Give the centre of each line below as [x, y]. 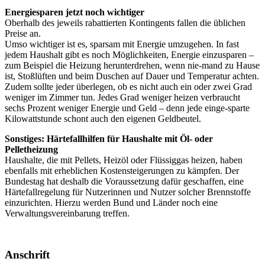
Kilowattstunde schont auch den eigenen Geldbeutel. [103, 119]
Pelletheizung [31, 150]
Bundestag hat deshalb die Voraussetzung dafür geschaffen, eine [124, 182]
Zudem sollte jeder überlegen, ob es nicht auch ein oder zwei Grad [128, 87]
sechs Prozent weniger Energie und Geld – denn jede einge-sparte [127, 108]
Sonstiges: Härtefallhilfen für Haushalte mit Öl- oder [109, 139]
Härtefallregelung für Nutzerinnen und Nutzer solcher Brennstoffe [128, 192]
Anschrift [27, 255]
